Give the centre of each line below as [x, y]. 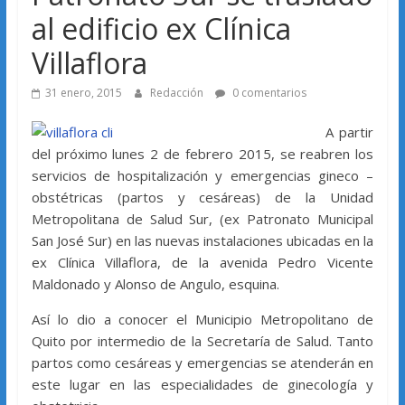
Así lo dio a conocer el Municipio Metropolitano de [202, 320]
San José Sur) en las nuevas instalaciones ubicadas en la [202, 241]
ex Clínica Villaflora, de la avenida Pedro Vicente [202, 263]
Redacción [178, 93]
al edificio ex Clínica [161, 29]
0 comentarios [268, 93]
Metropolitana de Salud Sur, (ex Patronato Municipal [202, 219]
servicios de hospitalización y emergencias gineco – [202, 176]
